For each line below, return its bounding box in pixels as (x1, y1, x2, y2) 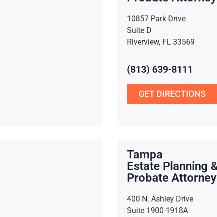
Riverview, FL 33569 (126, 37, 195, 46)
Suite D (126, 25, 152, 35)
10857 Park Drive (126, 14, 186, 23)
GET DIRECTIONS (138, 88, 206, 99)
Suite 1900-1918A (126, 206, 188, 216)
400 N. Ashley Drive (126, 194, 193, 204)
